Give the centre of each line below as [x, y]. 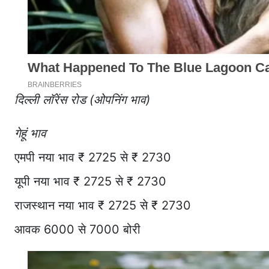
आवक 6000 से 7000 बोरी [77, 230]
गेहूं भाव [30, 134]
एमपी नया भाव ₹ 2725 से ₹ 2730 [93, 158]
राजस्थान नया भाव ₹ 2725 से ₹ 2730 [103, 206]
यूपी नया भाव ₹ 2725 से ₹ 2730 [90, 182]
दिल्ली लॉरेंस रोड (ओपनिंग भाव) [82, 100]
